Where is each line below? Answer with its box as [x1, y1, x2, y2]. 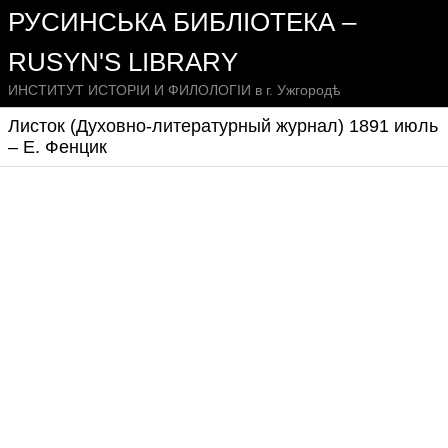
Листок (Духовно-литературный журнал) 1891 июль [8, 116, 438, 136]
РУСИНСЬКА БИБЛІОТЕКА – [8, 8, 356, 36]
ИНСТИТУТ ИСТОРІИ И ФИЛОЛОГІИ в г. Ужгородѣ [8, 82, 341, 98]
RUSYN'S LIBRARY [8, 48, 238, 76]
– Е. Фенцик [8, 137, 107, 157]
